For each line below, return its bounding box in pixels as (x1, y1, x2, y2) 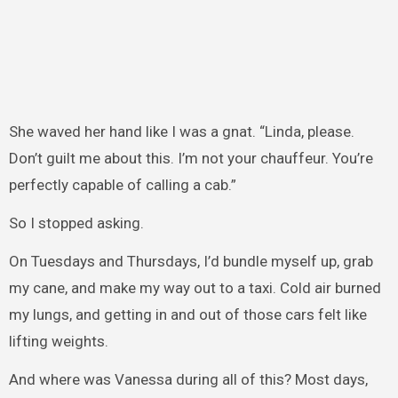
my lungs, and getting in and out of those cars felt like (8, 305, 367, 323)
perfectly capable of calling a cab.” (8, 176, 236, 195)
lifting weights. (8, 331, 108, 350)
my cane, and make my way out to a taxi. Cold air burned (8, 278, 381, 297)
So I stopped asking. (8, 214, 144, 233)
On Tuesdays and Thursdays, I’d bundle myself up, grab (8, 251, 373, 270)
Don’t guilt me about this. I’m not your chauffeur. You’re (8, 149, 373, 168)
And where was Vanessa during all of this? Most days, (8, 370, 368, 388)
